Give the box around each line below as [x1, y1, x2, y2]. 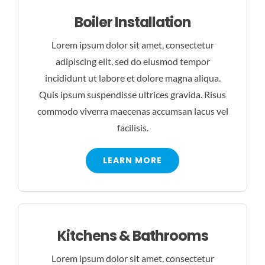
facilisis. [117, 122, 148, 134]
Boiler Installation [74, 12, 191, 33]
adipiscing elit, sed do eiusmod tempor [55, 56, 210, 67]
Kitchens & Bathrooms [57, 226, 208, 246]
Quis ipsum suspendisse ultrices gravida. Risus [39, 89, 226, 101]
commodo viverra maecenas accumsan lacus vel [37, 105, 228, 117]
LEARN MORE [103, 154, 162, 167]
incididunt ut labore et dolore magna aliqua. [44, 72, 221, 84]
